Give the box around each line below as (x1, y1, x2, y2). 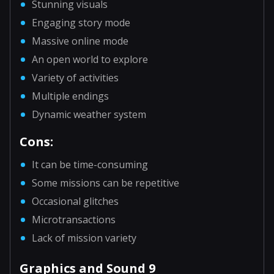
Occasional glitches (32, 194, 119, 208)
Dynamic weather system (32, 107, 146, 121)
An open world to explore (32, 52, 148, 66)
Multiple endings (32, 89, 109, 103)
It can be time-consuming (32, 157, 148, 171)
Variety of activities (32, 70, 119, 84)
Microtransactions (32, 212, 116, 226)
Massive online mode (32, 34, 128, 48)
